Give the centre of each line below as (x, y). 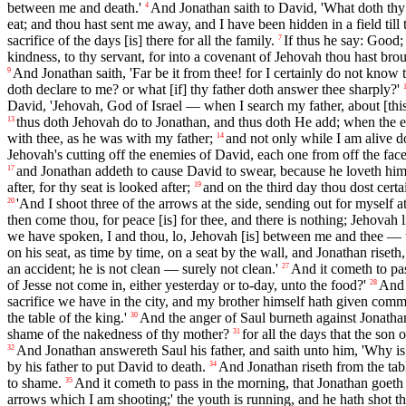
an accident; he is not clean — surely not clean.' (143, 269)
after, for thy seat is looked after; (99, 188)
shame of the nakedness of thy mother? (118, 334)
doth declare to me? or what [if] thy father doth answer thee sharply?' (203, 90)
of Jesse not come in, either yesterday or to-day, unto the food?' (187, 285)
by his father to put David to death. (106, 367)
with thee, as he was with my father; (110, 139)
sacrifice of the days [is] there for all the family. (141, 41)
